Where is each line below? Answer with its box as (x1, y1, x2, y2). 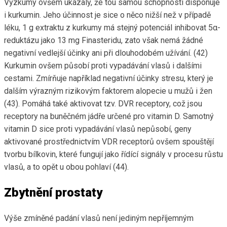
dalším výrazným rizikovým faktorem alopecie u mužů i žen (4, 86, 212, 96)
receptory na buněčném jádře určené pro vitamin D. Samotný (4, 111, 214, 122)
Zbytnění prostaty (4, 185, 102, 200)
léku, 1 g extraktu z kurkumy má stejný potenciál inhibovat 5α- (4, 23, 220, 33)
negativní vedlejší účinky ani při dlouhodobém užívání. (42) (4, 48, 208, 58)
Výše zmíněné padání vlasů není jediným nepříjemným (4, 213, 194, 223)
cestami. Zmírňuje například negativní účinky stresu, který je (4, 73, 213, 84)
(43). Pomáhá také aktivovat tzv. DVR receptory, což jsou (4, 99, 202, 109)
